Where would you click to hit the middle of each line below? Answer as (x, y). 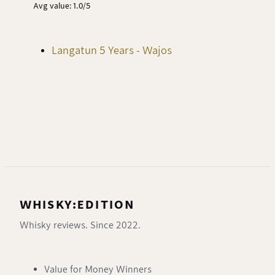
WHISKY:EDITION (77, 204)
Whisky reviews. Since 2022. (80, 225)
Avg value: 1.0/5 (61, 6)
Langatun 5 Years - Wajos (112, 50)
